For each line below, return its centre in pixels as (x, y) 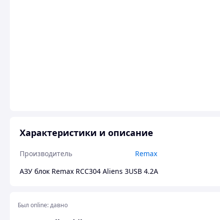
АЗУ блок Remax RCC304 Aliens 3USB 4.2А (89, 171)
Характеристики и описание (86, 133)
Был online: (33, 205)
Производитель (46, 153)
